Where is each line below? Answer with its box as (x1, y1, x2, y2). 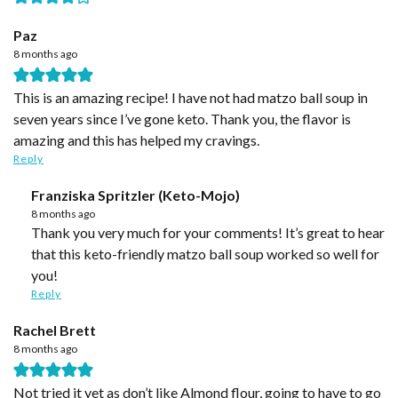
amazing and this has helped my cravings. (13, 131, 259, 148)
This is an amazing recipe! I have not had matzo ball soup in (13, 88, 368, 106)
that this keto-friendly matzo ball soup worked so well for (31, 244, 379, 262)
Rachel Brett (13, 321, 96, 338)
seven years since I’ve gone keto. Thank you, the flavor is (13, 109, 351, 127)
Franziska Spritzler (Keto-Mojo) (31, 186, 240, 203)
